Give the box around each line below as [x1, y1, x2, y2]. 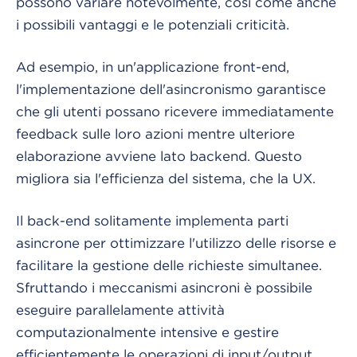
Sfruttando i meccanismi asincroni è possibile [16, 280, 316, 295]
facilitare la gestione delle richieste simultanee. [16, 257, 322, 273]
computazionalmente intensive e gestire [16, 324, 279, 339]
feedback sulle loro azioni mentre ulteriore [16, 126, 295, 141]
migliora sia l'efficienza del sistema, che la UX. [16, 171, 316, 186]
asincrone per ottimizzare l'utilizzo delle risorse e [16, 235, 336, 250]
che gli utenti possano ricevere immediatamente [16, 104, 334, 119]
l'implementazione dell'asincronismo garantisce [16, 81, 326, 96]
